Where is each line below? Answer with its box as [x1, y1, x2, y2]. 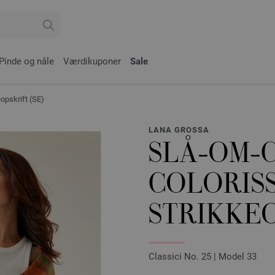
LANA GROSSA [149, 125, 209, 134]
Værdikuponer [63, 56, 121, 67]
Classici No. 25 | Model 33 [149, 251, 257, 262]
